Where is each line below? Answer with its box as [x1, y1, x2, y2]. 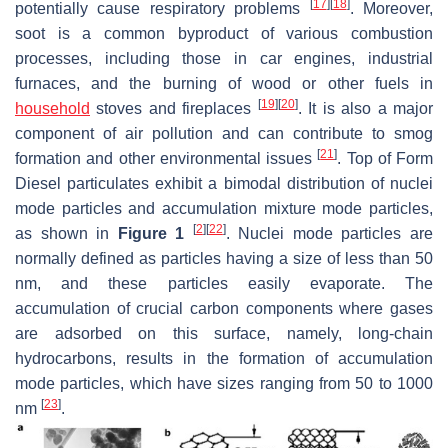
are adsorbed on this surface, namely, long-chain [15, 325, 433, 343]
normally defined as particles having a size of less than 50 [15, 250, 433, 268]
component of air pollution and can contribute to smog [15, 125, 433, 143]
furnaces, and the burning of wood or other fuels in [15, 75, 433, 93]
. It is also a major [297, 100, 434, 118]
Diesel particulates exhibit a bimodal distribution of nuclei [15, 175, 433, 193]
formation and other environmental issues [15, 150, 318, 168]
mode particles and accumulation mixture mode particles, [15, 200, 433, 218]
